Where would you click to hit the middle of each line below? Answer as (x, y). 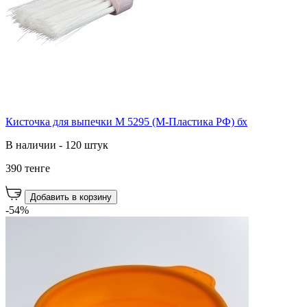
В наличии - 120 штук (57, 145)
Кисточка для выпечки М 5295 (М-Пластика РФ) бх (126, 121)
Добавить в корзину (71, 197)
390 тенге (28, 168)
